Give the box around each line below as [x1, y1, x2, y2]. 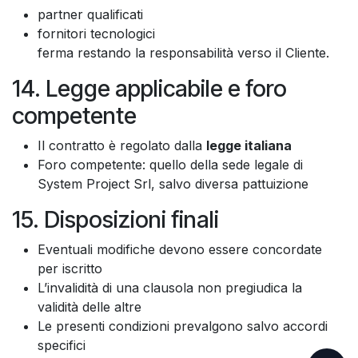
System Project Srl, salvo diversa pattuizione [38, 175, 308, 192]
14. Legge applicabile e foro [12, 74, 287, 102]
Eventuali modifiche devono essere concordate [38, 241, 322, 257]
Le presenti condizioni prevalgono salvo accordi [38, 317, 328, 334]
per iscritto [38, 260, 102, 276]
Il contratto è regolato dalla [38, 137, 206, 153]
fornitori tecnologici [38, 25, 155, 42]
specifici [38, 336, 86, 353]
